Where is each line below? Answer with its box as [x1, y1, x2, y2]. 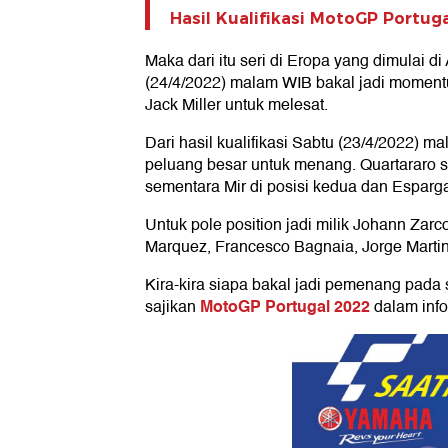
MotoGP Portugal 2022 [200, 293, 370, 321]
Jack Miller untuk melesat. [145, 92, 328, 119]
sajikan [145, 294, 200, 321]
